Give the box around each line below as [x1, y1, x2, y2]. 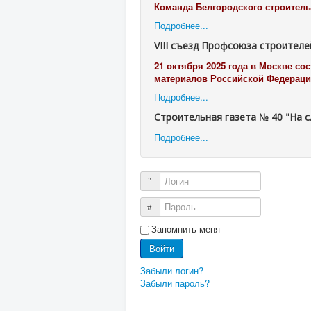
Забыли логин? [140, 264, 203, 278]
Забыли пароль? [140, 276, 210, 290]
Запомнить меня [151, 222, 220, 236]
